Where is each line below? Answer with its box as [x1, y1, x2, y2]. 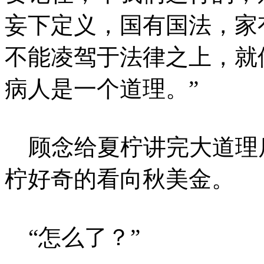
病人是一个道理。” [5, 75, 199, 101]
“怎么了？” [5, 224, 140, 250]
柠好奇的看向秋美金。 [5, 166, 235, 192]
